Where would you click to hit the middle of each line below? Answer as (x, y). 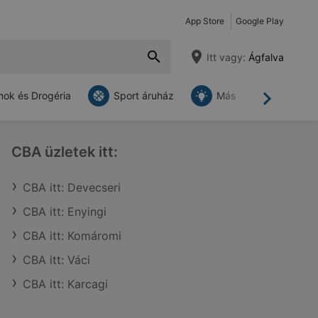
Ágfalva (265, 57)
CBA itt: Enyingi (65, 212)
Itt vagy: (226, 57)
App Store (205, 21)
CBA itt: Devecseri (72, 187)
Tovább (286, 105)
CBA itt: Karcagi (65, 284)
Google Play (260, 21)
